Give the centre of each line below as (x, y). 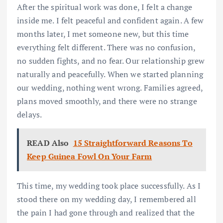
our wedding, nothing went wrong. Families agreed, (110, 87)
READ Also (48, 143)
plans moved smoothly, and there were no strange (107, 101)
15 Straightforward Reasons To (133, 143)
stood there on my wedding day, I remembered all (107, 199)
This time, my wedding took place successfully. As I (109, 185)
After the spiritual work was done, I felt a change (105, 7)
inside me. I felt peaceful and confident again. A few (111, 20)
